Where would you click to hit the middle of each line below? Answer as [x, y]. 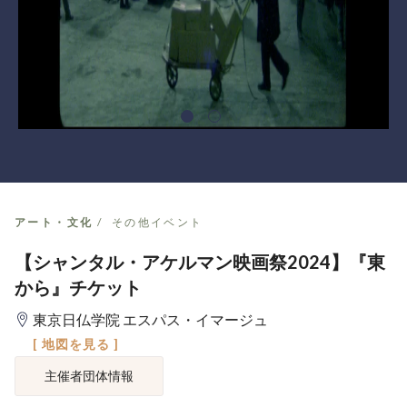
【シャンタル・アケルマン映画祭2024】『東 [200, 262]
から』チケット [78, 287]
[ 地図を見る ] [76, 344]
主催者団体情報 [89, 376]
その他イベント [157, 222]
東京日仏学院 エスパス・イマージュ [150, 319]
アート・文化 [54, 222]
